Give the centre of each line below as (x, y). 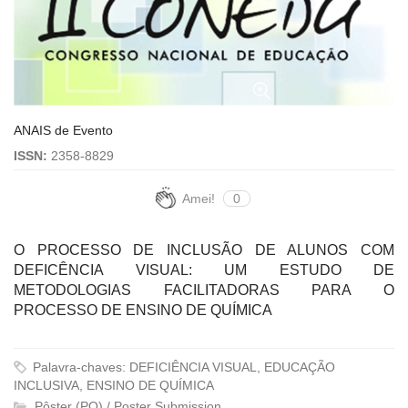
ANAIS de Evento (63, 130)
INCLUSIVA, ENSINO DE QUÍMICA (114, 385)
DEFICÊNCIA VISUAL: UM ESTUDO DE (204, 270)
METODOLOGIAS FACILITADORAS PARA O (204, 290)
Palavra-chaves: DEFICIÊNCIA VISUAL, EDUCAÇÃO (182, 367)
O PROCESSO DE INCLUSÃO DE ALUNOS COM (204, 250)
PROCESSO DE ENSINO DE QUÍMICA (143, 310)
